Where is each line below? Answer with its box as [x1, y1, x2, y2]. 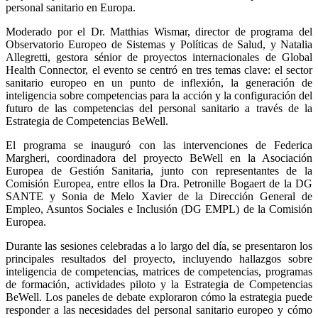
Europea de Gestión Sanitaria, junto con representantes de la [6, 164, 312, 177]
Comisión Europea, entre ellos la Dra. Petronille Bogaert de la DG [6, 177, 312, 190]
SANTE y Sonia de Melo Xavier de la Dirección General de [6, 190, 312, 202]
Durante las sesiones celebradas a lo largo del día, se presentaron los [6, 239, 312, 252]
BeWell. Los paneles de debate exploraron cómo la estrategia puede [6, 290, 312, 303]
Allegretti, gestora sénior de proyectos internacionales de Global [6, 50, 312, 63]
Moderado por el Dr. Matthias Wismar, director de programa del [6, 25, 312, 38]
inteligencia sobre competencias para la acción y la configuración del [6, 89, 312, 102]
